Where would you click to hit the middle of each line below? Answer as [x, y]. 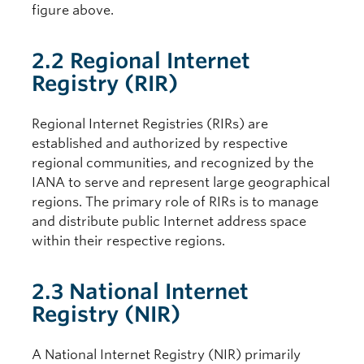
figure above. [73, 10]
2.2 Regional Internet [141, 61]
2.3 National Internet [140, 291]
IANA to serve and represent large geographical [181, 182]
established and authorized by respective [160, 143]
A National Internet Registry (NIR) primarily [166, 355]
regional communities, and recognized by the [173, 163]
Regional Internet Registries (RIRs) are [150, 124]
